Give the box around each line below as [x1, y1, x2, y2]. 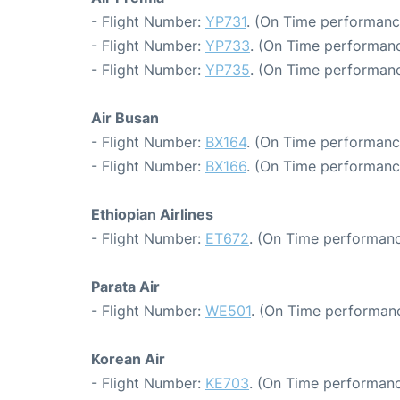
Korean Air [91, 349, 165, 368]
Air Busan [91, 108, 159, 127]
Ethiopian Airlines [91, 204, 213, 223]
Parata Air [91, 277, 160, 296]
